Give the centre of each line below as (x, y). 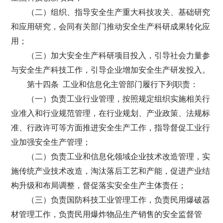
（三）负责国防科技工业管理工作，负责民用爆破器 (119, 200)
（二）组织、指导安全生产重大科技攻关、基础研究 (119, 12)
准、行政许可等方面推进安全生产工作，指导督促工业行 (111, 128)
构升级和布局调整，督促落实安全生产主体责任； (99, 185)
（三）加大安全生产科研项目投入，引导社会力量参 (119, 56)
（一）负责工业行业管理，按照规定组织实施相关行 (119, 99)
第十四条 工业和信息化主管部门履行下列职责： (113, 84)
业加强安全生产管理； (51, 142)
